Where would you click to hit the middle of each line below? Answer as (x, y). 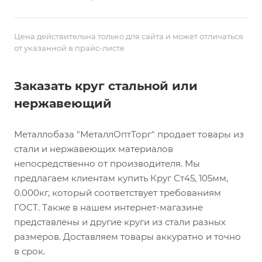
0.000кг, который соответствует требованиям (118, 193)
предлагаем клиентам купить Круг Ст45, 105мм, (121, 178)
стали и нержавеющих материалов (94, 149)
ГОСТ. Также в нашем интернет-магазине (108, 207)
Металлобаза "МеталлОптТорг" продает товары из (129, 134)
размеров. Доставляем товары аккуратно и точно (127, 237)
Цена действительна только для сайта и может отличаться (129, 36)
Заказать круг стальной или (106, 86)
